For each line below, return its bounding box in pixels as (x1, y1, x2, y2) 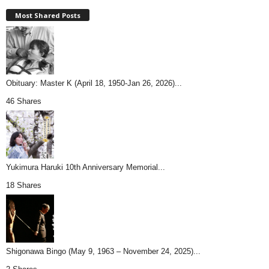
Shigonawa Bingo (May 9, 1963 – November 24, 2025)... (6, 247, 201, 256)
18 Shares (6, 181, 41, 190)
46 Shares (6, 97, 41, 106)
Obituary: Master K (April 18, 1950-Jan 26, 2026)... (6, 79, 182, 88)
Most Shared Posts (15, 11, 80, 20)
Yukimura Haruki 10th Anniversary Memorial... (6, 163, 165, 172)
